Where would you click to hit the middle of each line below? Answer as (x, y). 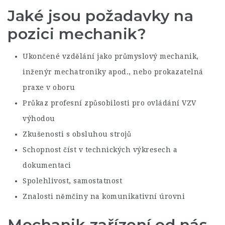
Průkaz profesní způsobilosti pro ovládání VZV (109, 103)
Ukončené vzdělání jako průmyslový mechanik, (111, 56)
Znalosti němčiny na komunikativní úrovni (104, 196)
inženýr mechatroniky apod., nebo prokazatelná (113, 72)
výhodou (39, 119)
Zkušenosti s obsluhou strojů (77, 134)
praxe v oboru (49, 87)
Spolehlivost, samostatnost (72, 181)
